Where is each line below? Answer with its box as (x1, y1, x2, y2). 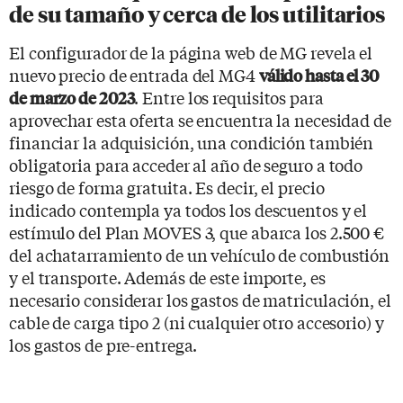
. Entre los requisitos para (134, 85, 324, 109)
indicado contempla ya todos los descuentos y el (9, 197, 368, 221)
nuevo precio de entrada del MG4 (9, 62, 259, 86)
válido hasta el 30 (258, 63, 380, 86)
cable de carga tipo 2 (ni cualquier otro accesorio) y (9, 309, 384, 334)
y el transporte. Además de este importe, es (9, 264, 326, 289)
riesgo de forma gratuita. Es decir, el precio (9, 175, 325, 199)
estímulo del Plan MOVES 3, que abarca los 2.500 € (9, 219, 385, 244)
